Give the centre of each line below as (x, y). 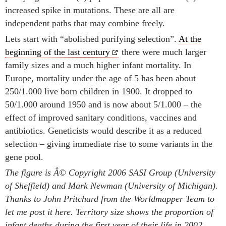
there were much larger (163, 52)
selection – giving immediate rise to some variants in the (109, 144)
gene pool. (24, 157)
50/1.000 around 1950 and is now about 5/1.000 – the (103, 104)
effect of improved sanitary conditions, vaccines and (101, 117)
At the (190, 39)
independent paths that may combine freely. (85, 23)
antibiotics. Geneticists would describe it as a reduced (103, 130)
